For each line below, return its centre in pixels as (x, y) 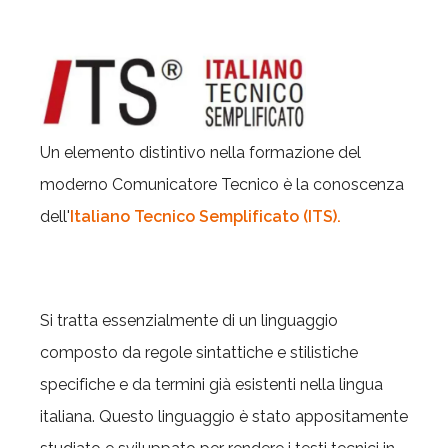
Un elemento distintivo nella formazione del (200, 152)
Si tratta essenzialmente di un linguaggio (189, 320)
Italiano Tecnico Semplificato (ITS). (205, 216)
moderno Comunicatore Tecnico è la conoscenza (222, 184)
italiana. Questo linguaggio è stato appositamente (224, 416)
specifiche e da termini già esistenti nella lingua (211, 384)
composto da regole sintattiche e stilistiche (199, 352)
